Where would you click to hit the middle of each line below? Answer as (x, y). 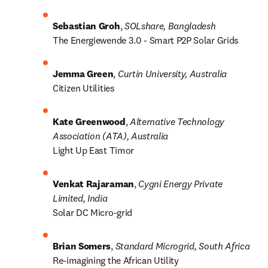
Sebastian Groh (86, 26)
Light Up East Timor (93, 150)
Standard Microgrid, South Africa (182, 246)
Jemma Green (83, 74)
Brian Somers (82, 246)
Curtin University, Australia (172, 74)
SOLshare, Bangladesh (169, 26)
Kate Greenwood (89, 121)
